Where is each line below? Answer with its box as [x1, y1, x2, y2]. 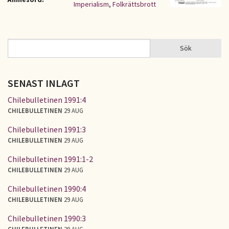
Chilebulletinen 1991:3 [8, 124, 86, 134]
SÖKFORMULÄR [8, 48, 77, 60]
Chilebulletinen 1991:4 [8, 94, 86, 105]
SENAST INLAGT [8, 77, 80, 89]
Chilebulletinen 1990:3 [8, 213, 86, 223]
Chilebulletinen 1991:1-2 [8, 153, 93, 164]
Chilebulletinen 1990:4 [8, 183, 86, 194]
